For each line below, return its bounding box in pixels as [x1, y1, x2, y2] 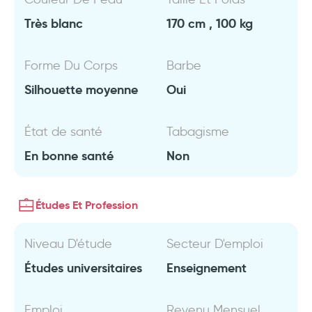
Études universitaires [24, 260, 142, 276]
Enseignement [166, 260, 247, 276]
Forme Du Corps [24, 58, 118, 73]
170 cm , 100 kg [166, 15, 253, 31]
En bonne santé [24, 148, 114, 164]
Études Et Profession [36, 198, 138, 212]
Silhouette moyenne [24, 81, 138, 97]
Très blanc [24, 15, 83, 31]
